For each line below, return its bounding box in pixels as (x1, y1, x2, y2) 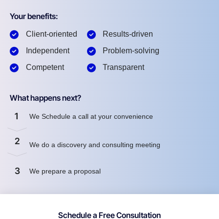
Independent (25, 46, 69, 55)
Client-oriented (25, 30, 77, 39)
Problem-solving (103, 46, 159, 55)
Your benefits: (10, 11, 58, 22)
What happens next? (10, 93, 81, 103)
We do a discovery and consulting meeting (29, 140, 160, 149)
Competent (25, 63, 64, 72)
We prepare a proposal (29, 167, 103, 175)
